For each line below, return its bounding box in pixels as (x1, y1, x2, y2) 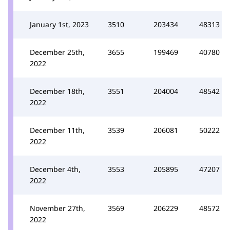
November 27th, (30, 203, 85, 213)
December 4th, (30, 164, 81, 174)
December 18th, (30, 86, 85, 96)
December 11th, (30, 125, 85, 135)
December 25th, (30, 47, 85, 57)
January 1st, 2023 (30, 19, 89, 29)
